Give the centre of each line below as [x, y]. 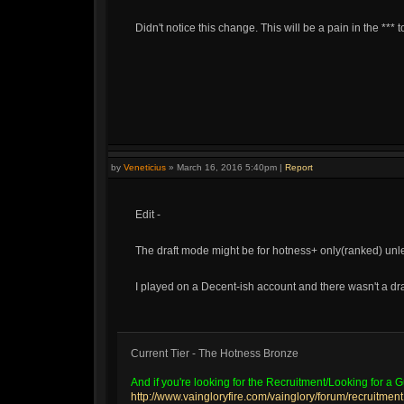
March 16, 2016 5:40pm [227, 167]
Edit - [148, 215]
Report [299, 167]
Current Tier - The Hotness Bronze [215, 353]
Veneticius [145, 167]
